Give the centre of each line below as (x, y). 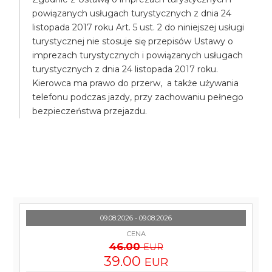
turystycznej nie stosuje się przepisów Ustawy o (133, 41)
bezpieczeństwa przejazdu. (90, 111)
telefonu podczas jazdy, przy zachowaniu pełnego (138, 97)
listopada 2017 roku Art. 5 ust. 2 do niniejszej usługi (138, 27)
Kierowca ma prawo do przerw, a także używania (136, 83)
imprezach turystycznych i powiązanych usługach (138, 55)
